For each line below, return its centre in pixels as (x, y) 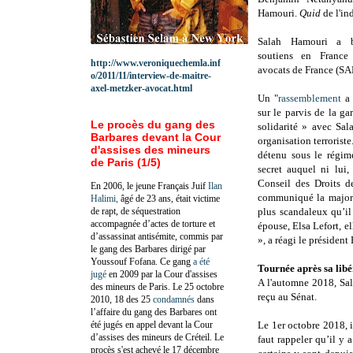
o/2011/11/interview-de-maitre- (151, 75)
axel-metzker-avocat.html (141, 88)
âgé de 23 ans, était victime (169, 198)
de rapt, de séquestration (136, 211)
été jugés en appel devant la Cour (152, 324)
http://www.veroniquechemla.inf (156, 63)
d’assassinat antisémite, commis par (157, 236)
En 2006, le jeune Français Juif (149, 186)
